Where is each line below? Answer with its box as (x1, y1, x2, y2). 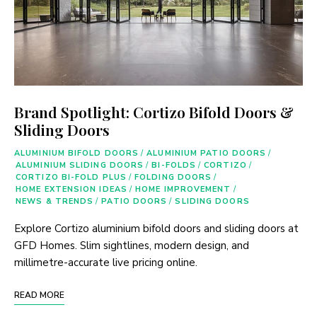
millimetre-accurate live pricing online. (14, 255, 197, 270)
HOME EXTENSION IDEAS (16, 184, 127, 195)
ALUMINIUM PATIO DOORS (146, 148, 267, 159)
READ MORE (14, 289, 64, 301)
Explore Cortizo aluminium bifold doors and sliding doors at (14, 221, 299, 236)
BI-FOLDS (151, 160, 197, 171)
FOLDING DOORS (134, 172, 212, 183)
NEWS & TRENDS (16, 196, 94, 207)
